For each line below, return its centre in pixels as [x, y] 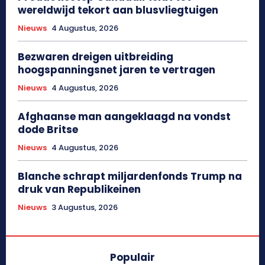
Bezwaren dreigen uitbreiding [96, 57]
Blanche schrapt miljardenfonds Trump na [130, 177]
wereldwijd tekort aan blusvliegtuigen [118, 10]
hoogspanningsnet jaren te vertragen [117, 70]
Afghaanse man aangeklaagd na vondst [124, 117]
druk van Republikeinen [79, 190]
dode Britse [48, 130]
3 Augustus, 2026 [85, 208]
